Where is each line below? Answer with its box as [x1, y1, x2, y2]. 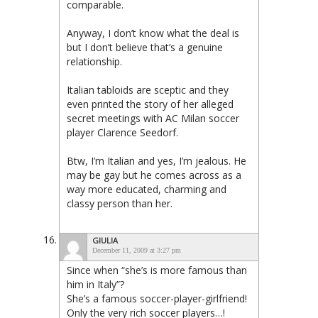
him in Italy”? [67, 277, 124, 291]
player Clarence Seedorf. [67, 125, 178, 139]
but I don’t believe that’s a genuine [67, 40, 223, 54]
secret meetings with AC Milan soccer [67, 111, 239, 125]
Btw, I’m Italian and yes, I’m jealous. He [67, 153, 246, 168]
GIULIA [92, 234, 118, 246]
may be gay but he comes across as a [67, 168, 241, 182]
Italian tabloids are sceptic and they [67, 82, 229, 97]
